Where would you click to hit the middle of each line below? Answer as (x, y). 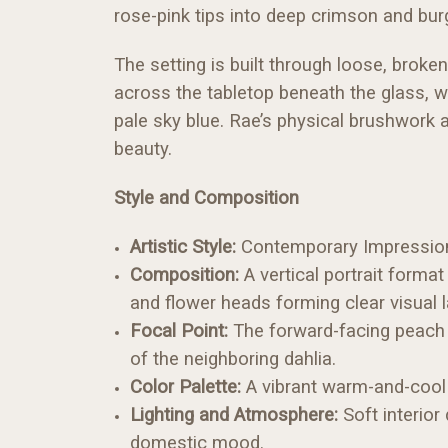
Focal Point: (179, 330)
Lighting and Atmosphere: (234, 414)
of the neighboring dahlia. (233, 358)
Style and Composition (206, 197)
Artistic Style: (183, 246)
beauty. (143, 148)
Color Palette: (186, 386)
